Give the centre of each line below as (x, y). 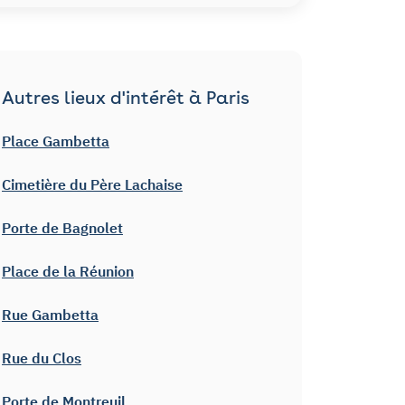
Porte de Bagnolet (62, 227)
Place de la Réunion (68, 271)
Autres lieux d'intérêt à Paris (126, 97)
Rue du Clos (42, 358)
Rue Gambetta (50, 314)
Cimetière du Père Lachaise (92, 184)
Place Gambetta (56, 141)
